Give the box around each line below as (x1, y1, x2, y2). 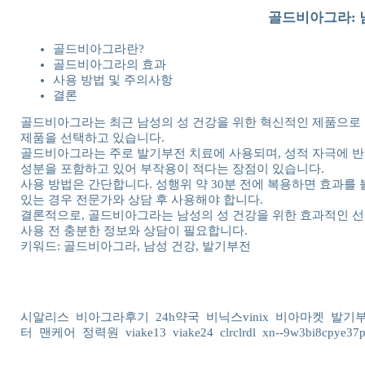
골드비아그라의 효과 (53, 57, 166, 71)
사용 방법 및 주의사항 (53, 73, 173, 86)
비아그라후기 (76, 310, 149, 324)
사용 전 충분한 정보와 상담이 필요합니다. (20, 224, 248, 238)
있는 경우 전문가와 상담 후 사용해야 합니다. (20, 193, 263, 207)
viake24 (173, 326, 213, 340)
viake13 (125, 326, 166, 340)
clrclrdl (220, 326, 256, 340)
